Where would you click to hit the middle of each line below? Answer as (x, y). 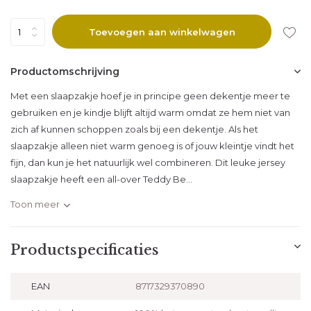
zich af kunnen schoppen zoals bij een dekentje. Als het (134, 129)
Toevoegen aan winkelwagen (162, 32)
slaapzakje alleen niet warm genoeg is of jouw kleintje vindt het (152, 146)
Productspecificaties (85, 250)
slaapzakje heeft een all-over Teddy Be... (101, 179)
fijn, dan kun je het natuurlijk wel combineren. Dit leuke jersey (148, 162)
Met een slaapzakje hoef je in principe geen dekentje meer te (150, 96)
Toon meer (35, 204)
